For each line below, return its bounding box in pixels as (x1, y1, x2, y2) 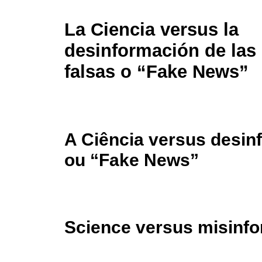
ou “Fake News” (64, 150, 199, 170)
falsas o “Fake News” (64, 61, 249, 82)
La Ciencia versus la (64, 19, 239, 40)
